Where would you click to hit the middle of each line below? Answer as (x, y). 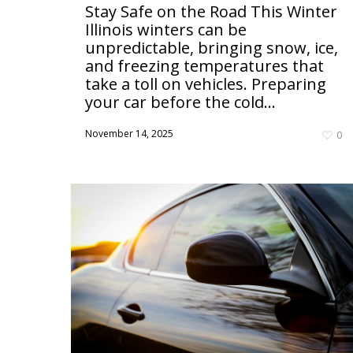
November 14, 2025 (129, 133)
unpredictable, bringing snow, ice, (212, 47)
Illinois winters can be (166, 29)
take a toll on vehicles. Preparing (206, 84)
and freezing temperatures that (204, 65)
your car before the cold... (180, 102)
